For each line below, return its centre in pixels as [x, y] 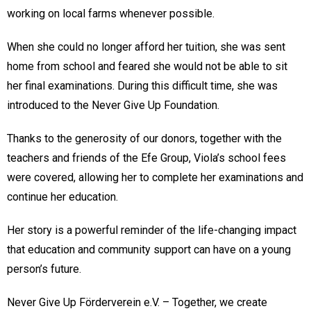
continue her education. [62, 197]
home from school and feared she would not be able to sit [147, 67]
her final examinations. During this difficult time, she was [142, 86]
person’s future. [44, 269]
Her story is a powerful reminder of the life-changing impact [152, 230]
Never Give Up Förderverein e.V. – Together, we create [137, 303]
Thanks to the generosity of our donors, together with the [144, 139]
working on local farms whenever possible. [111, 14]
